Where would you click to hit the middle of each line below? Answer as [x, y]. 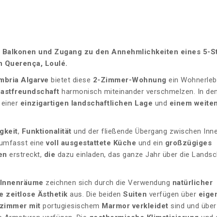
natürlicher [192, 183]
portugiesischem [71, 206]
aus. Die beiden [94, 194]
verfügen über [173, 194]
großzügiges [188, 143]
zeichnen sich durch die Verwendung [108, 183]
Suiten [134, 194]
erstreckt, [27, 155]
